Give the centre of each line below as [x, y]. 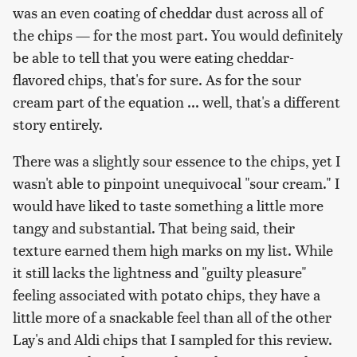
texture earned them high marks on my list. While [173, 249]
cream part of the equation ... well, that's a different [177, 101]
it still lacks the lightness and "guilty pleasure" [160, 272]
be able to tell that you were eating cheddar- [153, 57]
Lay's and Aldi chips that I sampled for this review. [173, 339]
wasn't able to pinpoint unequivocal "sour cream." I [176, 182]
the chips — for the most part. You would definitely [178, 34]
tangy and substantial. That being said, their [154, 227]
